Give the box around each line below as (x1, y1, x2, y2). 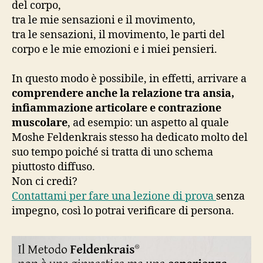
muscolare (12, 116, 68, 130)
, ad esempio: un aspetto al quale (68, 116, 229, 130)
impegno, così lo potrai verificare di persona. (12, 204, 234, 218)
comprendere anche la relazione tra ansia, (12, 86, 234, 100)
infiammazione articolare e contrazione (12, 101, 221, 115)
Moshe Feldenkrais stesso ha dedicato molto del (12, 130, 248, 144)
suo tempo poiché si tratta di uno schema (12, 145, 213, 159)
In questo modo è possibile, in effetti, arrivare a (12, 72, 247, 86)
